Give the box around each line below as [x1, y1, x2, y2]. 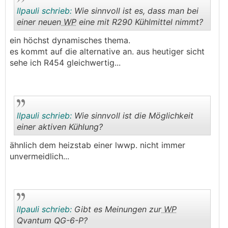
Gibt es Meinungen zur [72, 204, 161, 214]
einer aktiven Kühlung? [17, 122, 103, 132]
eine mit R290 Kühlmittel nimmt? [76, 17, 203, 27]
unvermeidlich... [10, 151, 69, 161]
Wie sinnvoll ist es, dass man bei [72, 6, 198, 16]
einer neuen [17, 17, 61, 27]
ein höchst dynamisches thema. [10, 35, 130, 45]
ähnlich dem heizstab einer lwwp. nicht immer [10, 140, 185, 150]
